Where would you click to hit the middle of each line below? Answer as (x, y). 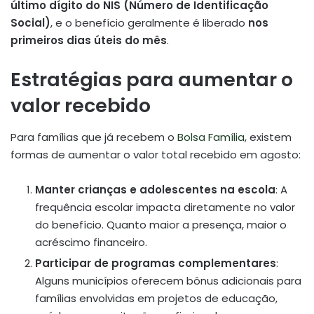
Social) (30, 23)
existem (269, 137)
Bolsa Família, (212, 137)
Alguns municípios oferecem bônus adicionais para (168, 280)
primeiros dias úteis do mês (89, 41)
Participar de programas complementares (156, 263)
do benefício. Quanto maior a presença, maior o (161, 224)
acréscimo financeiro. (91, 242)
